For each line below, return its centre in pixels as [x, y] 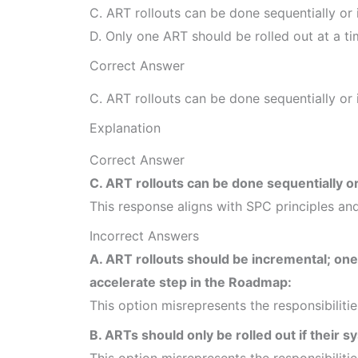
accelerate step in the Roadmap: [191, 282]
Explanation [125, 127]
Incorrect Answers [144, 235]
